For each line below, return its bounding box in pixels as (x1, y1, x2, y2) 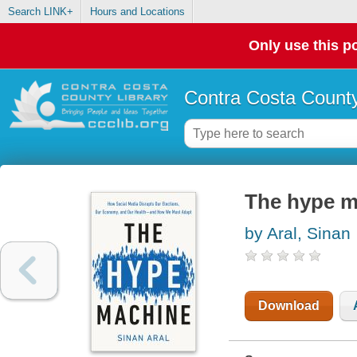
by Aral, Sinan (244, 224, 351, 243)
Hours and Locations (89, 6, 185, 18)
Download (257, 299, 320, 313)
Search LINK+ (7, 6, 73, 18)
